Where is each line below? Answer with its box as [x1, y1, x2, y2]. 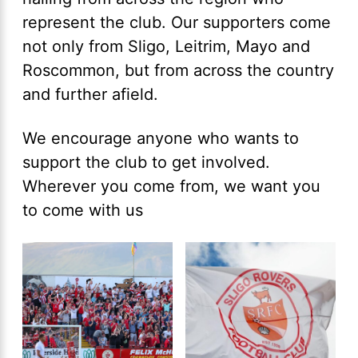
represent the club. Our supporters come [22, 13, 331, 33]
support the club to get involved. [22, 153, 270, 173]
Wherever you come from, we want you [22, 177, 320, 197]
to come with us [22, 201, 143, 221]
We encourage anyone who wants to [22, 129, 299, 149]
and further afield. [22, 85, 158, 105]
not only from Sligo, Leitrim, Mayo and [22, 37, 310, 57]
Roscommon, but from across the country [22, 61, 334, 81]
